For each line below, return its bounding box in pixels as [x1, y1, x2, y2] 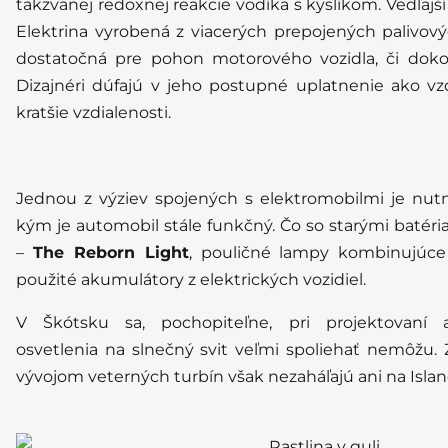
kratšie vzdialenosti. [16, 102, 171, 122]
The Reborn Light [32, 242, 189, 262]
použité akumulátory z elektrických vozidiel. [16, 269, 366, 289]
